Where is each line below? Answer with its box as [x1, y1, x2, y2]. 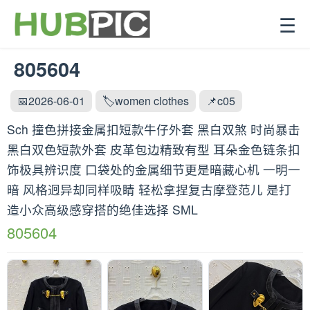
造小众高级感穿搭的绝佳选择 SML [7, 201, 198, 218]
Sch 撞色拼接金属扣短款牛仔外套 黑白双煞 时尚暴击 [7, 120, 300, 138]
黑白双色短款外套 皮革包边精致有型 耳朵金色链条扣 [7, 140, 300, 158]
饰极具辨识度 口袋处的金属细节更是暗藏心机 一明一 [7, 161, 300, 178]
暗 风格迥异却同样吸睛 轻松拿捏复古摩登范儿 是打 [7, 181, 291, 198]
